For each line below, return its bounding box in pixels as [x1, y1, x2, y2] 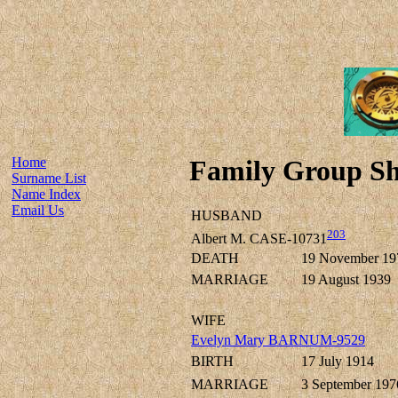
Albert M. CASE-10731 [191, 231, 327, 247]
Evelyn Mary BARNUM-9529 [191, 332, 365, 348]
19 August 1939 [301, 272, 391, 288]
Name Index [12, 187, 81, 202]
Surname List [12, 171, 86, 186]
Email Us [12, 203, 64, 218]
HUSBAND [191, 208, 262, 224]
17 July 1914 [301, 354, 374, 370]
